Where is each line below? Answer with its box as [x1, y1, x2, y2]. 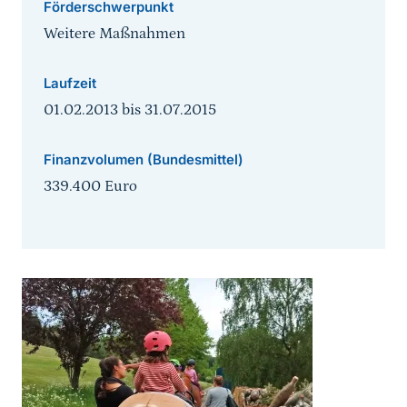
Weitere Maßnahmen [44, 25, 185, 44]
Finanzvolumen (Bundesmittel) [44, 151, 243, 169]
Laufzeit [44, 74, 96, 93]
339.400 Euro [44, 177, 137, 196]
